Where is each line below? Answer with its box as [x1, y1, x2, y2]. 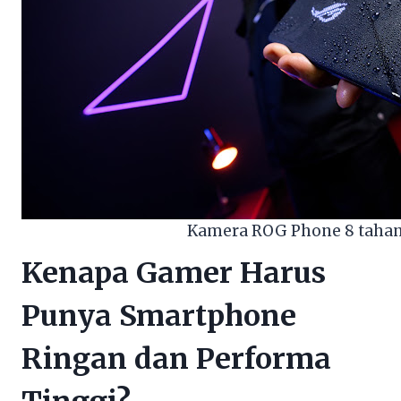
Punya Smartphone [21, 297, 296, 334]
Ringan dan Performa [21, 340, 331, 377]
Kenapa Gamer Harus [21, 254, 326, 291]
